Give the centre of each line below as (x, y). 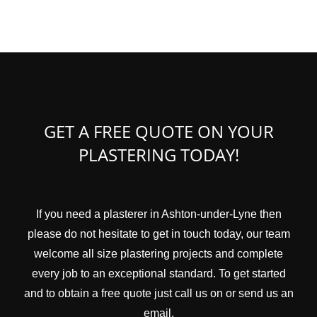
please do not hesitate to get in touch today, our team (158, 234)
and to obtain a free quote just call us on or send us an (158, 293)
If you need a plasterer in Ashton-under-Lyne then (158, 214)
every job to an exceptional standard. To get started (158, 273)
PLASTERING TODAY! (158, 154)
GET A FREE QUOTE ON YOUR (158, 131)
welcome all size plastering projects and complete (158, 253)
